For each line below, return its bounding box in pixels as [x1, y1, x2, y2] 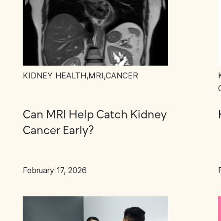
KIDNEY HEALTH [22, 71, 86, 80]
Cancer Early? [22, 125, 94, 137]
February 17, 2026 [22, 165, 87, 175]
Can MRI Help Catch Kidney [22, 109, 167, 121]
